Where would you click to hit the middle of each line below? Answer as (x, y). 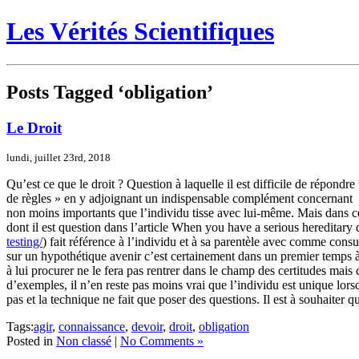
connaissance (92, 327)
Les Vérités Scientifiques (140, 32)
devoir (147, 327)
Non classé (84, 341)
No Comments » (162, 341)
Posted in (31, 341)
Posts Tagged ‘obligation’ (110, 92)
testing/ (24, 242)
